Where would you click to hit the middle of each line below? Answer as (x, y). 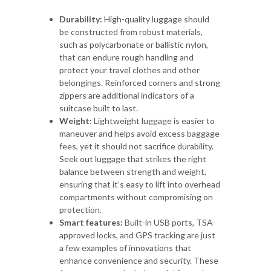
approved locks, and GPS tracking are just (137, 235)
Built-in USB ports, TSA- (169, 222)
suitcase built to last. (99, 108)
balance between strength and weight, (133, 171)
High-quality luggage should (156, 19)
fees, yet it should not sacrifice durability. (136, 146)
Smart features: (91, 222)
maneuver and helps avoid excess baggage (139, 133)
